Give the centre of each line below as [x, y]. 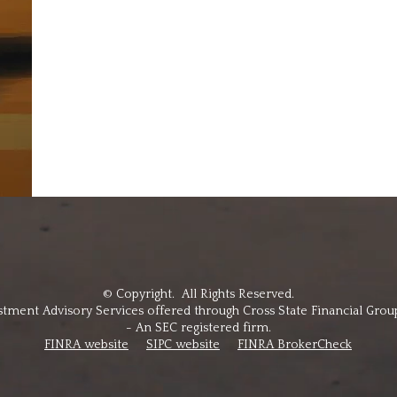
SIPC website [183, 345]
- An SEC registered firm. [198, 328]
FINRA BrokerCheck [295, 345]
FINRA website [86, 345]
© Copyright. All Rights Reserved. [198, 294]
